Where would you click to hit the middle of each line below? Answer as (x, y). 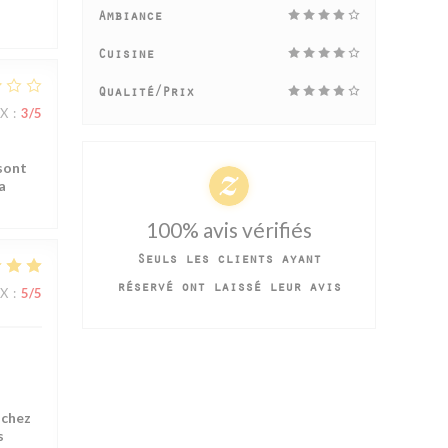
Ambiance (130, 18)
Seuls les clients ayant (229, 261)
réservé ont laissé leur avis (229, 289)
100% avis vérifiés (229, 229)
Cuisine (126, 56)
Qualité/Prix (146, 94)
